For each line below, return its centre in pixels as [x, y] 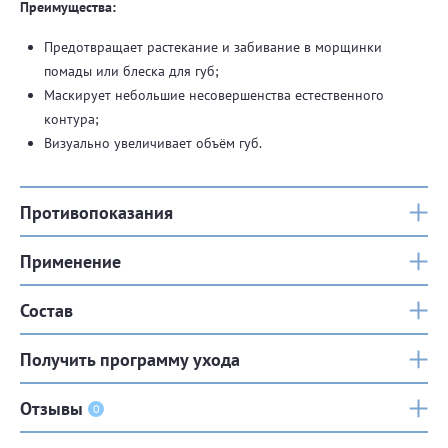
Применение [70, 261]
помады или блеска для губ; [131, 71]
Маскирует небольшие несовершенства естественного [214, 95]
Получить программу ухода [130, 359]
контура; [71, 119]
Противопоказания [96, 212]
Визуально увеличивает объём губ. [153, 143]
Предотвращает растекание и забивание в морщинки [213, 47]
